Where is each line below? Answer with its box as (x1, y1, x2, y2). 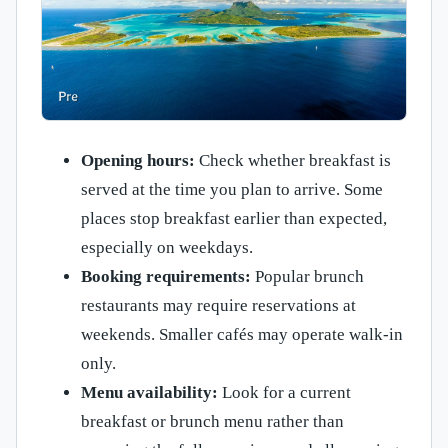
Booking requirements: (81, 267, 251, 287)
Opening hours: (81, 151, 195, 171)
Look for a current (218, 383, 351, 403)
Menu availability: (81, 383, 218, 403)
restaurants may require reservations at (81, 296, 356, 316)
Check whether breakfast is (195, 151, 391, 171)
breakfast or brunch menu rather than (81, 412, 344, 432)
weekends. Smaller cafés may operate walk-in (81, 325, 403, 345)
